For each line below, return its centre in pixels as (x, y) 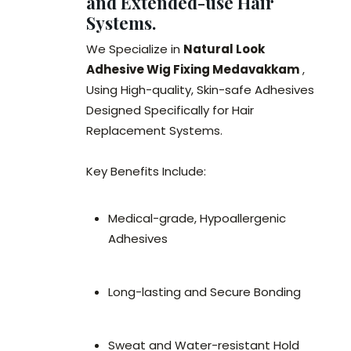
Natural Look (224, 49)
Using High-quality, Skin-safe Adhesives (200, 90)
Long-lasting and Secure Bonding (204, 292)
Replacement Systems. (154, 131)
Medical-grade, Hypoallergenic (197, 219)
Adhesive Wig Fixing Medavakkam (193, 70)
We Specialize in (135, 49)
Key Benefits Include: (146, 172)
